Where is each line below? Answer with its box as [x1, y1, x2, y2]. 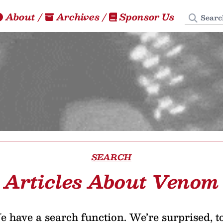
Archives [54, 9, 102, 24]
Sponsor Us [117, 9, 177, 24]
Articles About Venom [3, 166, 219, 196]
